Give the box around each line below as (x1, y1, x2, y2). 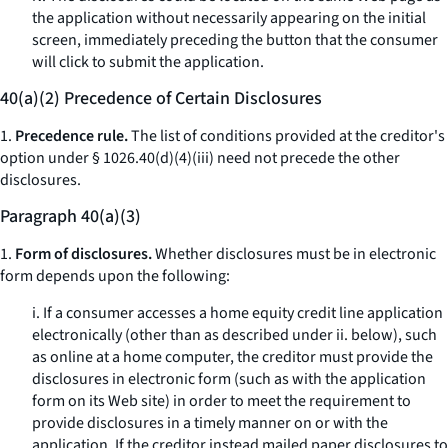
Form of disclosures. (15, 243, 152, 265)
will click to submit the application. (32, 51, 264, 73)
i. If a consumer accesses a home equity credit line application (32, 302, 443, 324)
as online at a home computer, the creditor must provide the (32, 346, 433, 368)
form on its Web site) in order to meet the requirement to (32, 390, 411, 412)
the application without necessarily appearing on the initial (32, 7, 426, 29)
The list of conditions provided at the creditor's (128, 125, 445, 147)
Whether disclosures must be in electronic (152, 243, 436, 265)
